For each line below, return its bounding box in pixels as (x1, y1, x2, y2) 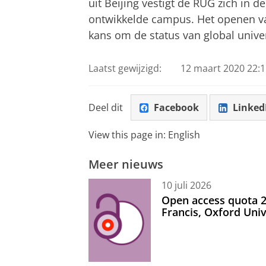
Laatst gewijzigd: (88, 62, 161, 75)
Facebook (153, 100, 199, 114)
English (168, 128, 200, 142)
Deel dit (88, 100, 123, 114)
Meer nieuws (88, 156, 163, 173)
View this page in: (88, 128, 168, 142)
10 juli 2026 (161, 178, 211, 192)
